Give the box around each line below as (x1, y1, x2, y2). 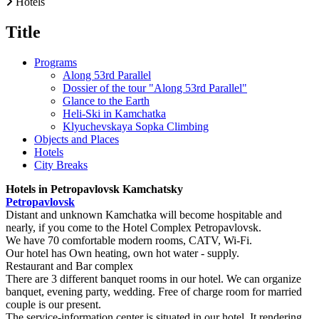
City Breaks (34, 158, 88, 171)
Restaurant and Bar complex (6, 259, 133, 272)
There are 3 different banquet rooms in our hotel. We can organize (6, 272, 301, 285)
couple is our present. (6, 298, 101, 310)
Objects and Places (34, 132, 119, 145)
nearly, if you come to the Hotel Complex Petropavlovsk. (6, 221, 261, 234)
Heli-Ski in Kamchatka (63, 107, 166, 120)
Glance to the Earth (63, 94, 150, 107)
